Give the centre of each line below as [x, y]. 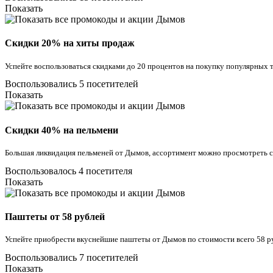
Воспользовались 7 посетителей [72, 258]
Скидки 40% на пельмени [62, 130]
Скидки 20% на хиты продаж [70, 43]
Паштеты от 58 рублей [55, 217]
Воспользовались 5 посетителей [72, 84]
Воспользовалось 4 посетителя [69, 171]
